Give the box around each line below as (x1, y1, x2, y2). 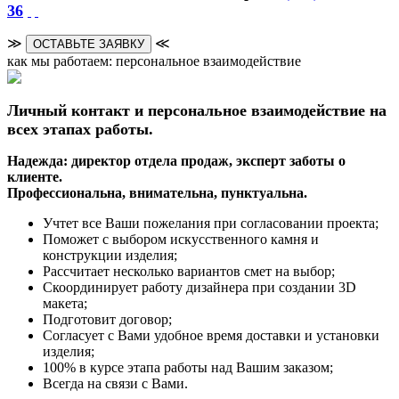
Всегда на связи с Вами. (43, 375, 188, 391)
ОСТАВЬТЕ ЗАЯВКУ (33, 37, 144, 51)
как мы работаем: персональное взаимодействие (7, 53, 301, 69)
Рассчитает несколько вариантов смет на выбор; (43, 263, 335, 279)
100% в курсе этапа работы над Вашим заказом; (43, 359, 333, 375)
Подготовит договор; (43, 311, 172, 327)
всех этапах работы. (7, 119, 153, 138)
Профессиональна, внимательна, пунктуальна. (7, 184, 307, 200)
